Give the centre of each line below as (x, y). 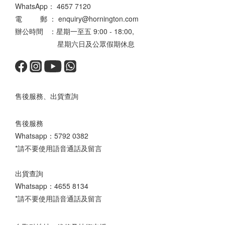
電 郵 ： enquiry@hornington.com (77, 18)
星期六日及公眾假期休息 (75, 43)
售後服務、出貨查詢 (47, 95)
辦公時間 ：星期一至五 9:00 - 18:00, (75, 31)
